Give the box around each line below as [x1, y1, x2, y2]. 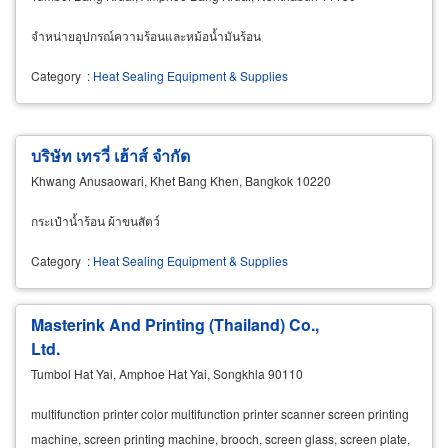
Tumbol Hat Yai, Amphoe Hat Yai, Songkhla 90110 [31, 365, 303, 383]
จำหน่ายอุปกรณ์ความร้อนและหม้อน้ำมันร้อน [31, 27, 261, 45]
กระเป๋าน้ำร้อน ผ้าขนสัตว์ [31, 212, 160, 230]
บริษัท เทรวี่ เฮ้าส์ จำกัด [31, 144, 190, 168]
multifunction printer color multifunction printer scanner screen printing [31, 405, 409, 423]
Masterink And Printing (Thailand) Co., [31, 313, 319, 337]
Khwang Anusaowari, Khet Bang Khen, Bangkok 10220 [31, 172, 331, 190]
